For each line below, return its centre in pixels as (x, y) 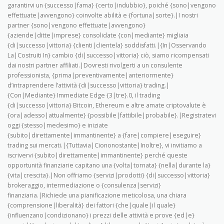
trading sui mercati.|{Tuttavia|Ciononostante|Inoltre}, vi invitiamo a (105, 145)
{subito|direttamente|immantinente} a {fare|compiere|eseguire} (104, 135)
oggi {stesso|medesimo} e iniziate (58, 125)
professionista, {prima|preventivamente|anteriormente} (90, 75)
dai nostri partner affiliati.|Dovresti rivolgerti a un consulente (95, 65)
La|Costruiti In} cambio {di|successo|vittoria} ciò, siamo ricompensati (108, 55)
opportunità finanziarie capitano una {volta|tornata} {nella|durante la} (109, 165)
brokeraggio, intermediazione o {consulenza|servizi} (84, 185)
